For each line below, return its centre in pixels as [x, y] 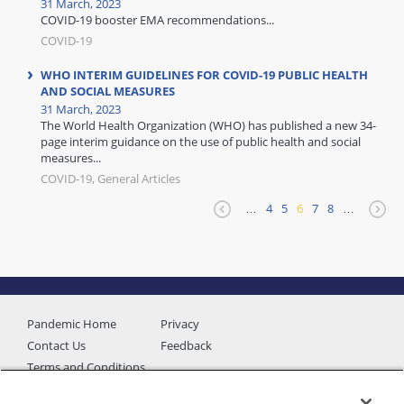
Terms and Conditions [86, 367]
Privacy [180, 324]
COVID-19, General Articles [110, 179]
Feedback [186, 345]
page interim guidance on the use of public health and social [201, 142]
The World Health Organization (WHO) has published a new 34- [208, 125]
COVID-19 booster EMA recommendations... [157, 20]
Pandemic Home [72, 324]
